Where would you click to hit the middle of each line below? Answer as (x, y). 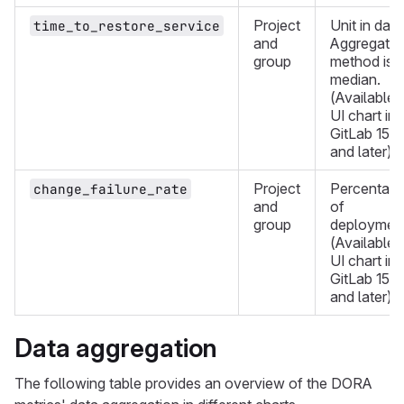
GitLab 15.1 (364, 133)
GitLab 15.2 (366, 279)
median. (355, 79)
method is (362, 61)
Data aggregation (116, 348)
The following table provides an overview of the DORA (193, 383)
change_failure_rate (110, 189)
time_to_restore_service (127, 26)
